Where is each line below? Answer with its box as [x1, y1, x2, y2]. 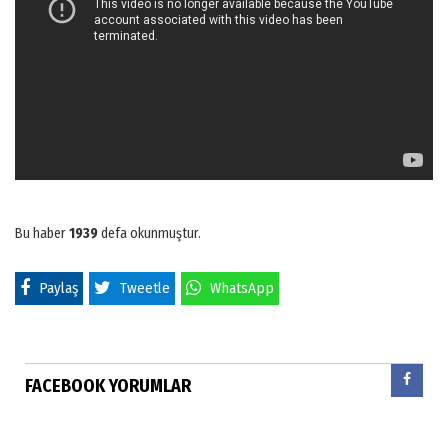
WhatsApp [210, 278, 274, 297]
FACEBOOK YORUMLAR [25, 374, 191, 397]
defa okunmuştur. [98, 224, 201, 242]
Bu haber [15, 224, 69, 242]
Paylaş [39, 278, 78, 297]
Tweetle [120, 278, 170, 297]
